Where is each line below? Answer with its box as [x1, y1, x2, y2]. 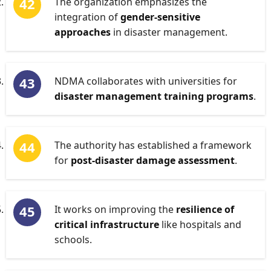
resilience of [176, 203, 234, 216]
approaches [54, 25, 111, 39]
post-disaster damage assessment [71, 154, 235, 167]
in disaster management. [111, 25, 227, 39]
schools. [54, 233, 92, 246]
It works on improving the [54, 203, 176, 216]
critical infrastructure [54, 218, 159, 231]
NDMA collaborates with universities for [54, 74, 237, 88]
